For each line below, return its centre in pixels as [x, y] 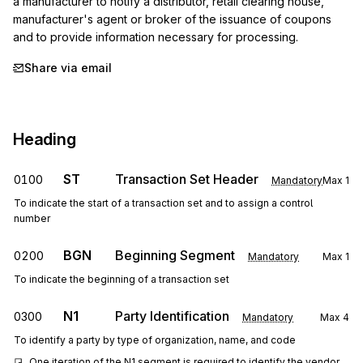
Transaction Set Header [187, 179]
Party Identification [172, 316]
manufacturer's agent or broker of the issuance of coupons [172, 19]
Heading [45, 139]
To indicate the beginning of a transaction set [122, 279]
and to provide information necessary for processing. [156, 37]
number [32, 218]
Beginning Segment [175, 255]
